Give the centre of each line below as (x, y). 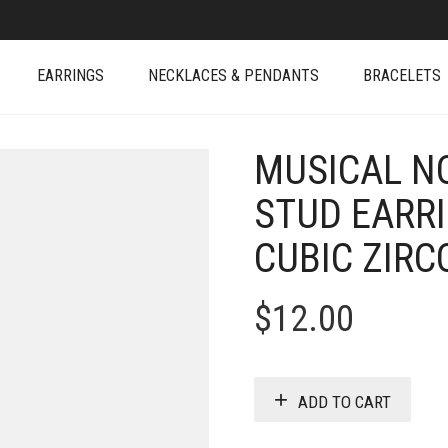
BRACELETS (402, 75)
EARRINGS (70, 75)
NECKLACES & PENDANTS (233, 75)
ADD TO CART (344, 401)
